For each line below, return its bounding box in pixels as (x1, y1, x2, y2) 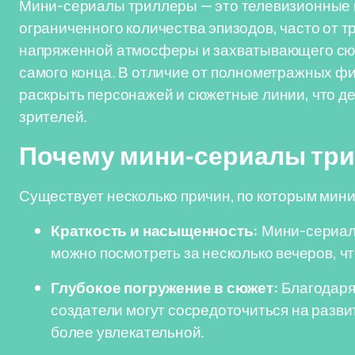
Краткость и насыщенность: (51, 220, 259, 241)
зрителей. (19, 106, 88, 127)
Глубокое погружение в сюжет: (51, 277, 279, 298)
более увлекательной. (51, 322, 205, 342)
